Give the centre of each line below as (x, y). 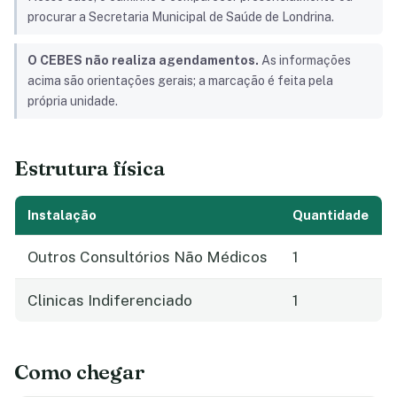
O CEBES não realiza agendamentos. (143, 61)
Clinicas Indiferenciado (110, 300)
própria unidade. (73, 101)
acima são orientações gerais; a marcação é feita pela (180, 81)
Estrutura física (90, 167)
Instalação (62, 214)
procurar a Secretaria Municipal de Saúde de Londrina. (181, 17)
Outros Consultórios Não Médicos (148, 257)
